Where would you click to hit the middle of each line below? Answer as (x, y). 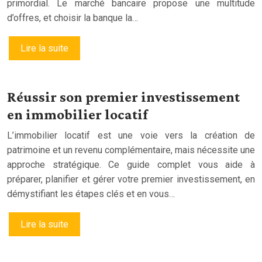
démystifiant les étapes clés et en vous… (91, 194)
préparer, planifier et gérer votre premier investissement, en (131, 179)
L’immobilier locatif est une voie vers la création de (131, 135)
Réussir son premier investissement (123, 96)
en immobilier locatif (77, 114)
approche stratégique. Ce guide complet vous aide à (131, 164)
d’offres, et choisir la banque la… (73, 18)
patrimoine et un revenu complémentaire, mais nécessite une (131, 150)
